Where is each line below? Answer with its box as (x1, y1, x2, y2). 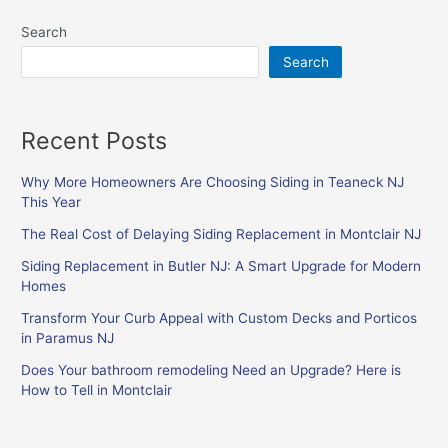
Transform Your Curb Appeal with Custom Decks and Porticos (21, 310, 418, 327)
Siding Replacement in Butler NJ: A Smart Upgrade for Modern (21, 258, 422, 275)
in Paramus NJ (21, 330, 115, 347)
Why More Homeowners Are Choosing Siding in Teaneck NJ (21, 174, 405, 191)
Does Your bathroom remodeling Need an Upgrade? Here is (21, 362, 402, 379)
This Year (21, 194, 82, 211)
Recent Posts (21, 125, 168, 155)
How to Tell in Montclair (21, 382, 173, 399)
